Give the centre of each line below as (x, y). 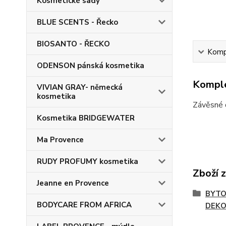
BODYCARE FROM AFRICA (84, 205)
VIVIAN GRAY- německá (80, 87)
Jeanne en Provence (73, 183)
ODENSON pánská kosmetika (91, 66)
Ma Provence (60, 140)
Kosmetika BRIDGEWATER (86, 118)
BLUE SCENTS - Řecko (77, 22)
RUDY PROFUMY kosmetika (88, 161)
